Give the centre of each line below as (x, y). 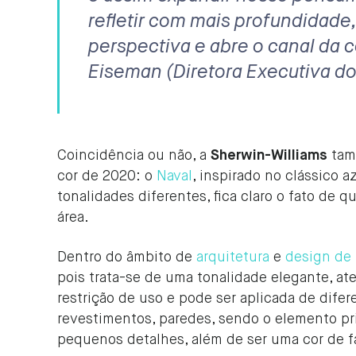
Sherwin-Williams (269, 156)
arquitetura (233, 257)
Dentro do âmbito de (127, 257)
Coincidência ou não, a (134, 156)
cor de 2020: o (107, 176)
